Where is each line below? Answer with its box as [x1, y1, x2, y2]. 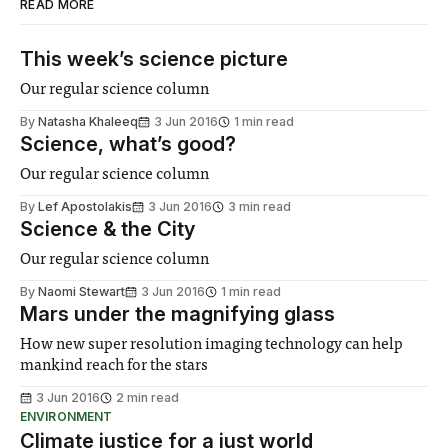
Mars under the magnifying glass [20, 302, 335, 327]
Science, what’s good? [20, 132, 236, 157]
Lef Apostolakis [38, 199, 132, 215]
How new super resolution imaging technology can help [20, 337, 404, 354]
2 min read [116, 390, 179, 406]
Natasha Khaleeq [38, 114, 138, 130]
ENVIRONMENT [20, 409, 113, 425]
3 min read [228, 199, 291, 215]
